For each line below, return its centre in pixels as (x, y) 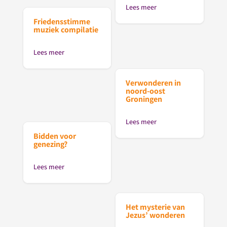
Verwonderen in (154, 83)
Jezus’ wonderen (156, 215)
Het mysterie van (156, 207)
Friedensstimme (62, 22)
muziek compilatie (66, 30)
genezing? (50, 144)
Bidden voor (54, 136)
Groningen (144, 99)
